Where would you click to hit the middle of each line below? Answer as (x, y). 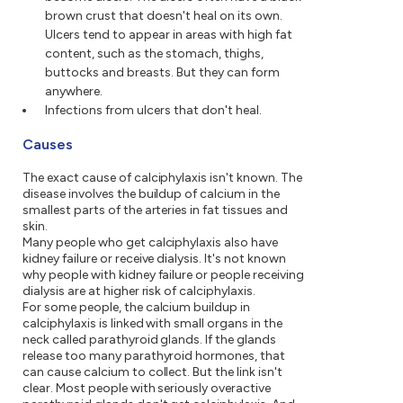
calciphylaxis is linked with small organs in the (152, 324)
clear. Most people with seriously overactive (147, 389)
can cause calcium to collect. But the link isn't (152, 372)
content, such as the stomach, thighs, (154, 54)
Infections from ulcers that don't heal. (153, 111)
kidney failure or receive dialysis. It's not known (154, 259)
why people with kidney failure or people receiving (163, 275)
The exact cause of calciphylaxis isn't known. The (162, 178)
